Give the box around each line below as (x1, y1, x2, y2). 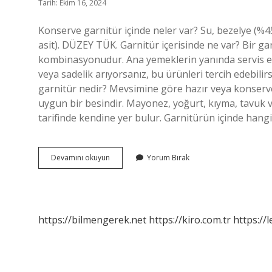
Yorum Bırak (147, 152, 189, 163)
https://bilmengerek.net (38, 213, 146, 226)
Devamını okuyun (51, 152, 110, 163)
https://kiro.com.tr (149, 213, 231, 226)
